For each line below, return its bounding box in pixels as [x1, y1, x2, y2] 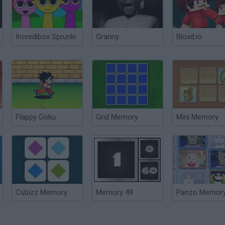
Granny [96, 32, 119, 41]
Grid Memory [96, 113, 138, 122]
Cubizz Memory [16, 188, 67, 197]
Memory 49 [96, 188, 133, 197]
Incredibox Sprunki [16, 32, 76, 41]
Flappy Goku [16, 113, 56, 122]
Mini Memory [176, 113, 218, 122]
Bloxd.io [176, 32, 202, 41]
